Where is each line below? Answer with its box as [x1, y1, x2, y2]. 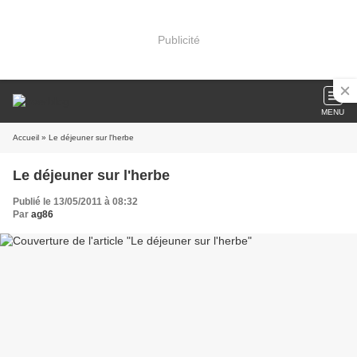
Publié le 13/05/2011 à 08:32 [13, 196, 138, 207]
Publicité [157, 33, 200, 46]
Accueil [13, 133, 39, 142]
